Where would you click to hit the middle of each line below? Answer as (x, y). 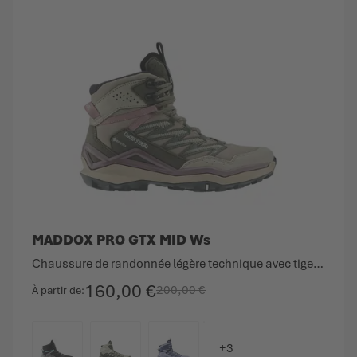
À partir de (56, 290)
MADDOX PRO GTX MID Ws (121, 239)
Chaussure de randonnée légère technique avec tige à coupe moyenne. (318, 263)
